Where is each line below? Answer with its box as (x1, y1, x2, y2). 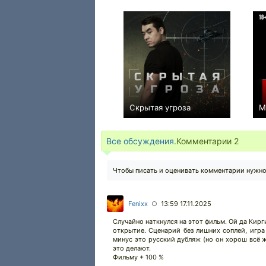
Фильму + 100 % (113, 253, 164, 261)
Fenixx (128, 199, 148, 208)
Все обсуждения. (106, 136, 176, 146)
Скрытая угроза (129, 103, 191, 112)
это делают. (113, 244, 151, 252)
